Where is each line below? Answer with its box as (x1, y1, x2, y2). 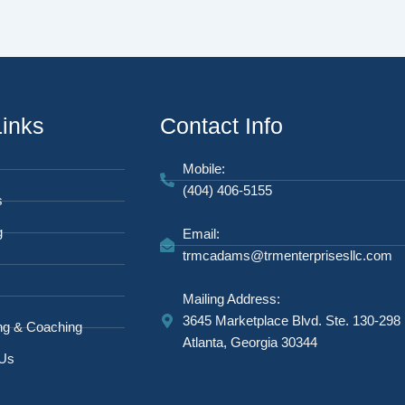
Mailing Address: (183, 291, 280, 306)
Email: (183, 226, 220, 241)
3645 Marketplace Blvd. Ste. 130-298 (183, 313, 400, 328)
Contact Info (160, 113, 283, 138)
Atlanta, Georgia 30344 (183, 334, 317, 350)
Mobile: (183, 161, 225, 176)
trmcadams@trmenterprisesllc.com (183, 248, 392, 263)
